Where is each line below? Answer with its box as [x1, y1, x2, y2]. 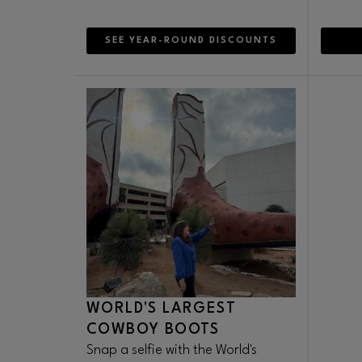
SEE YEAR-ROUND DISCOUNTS [105, 36, 277, 45]
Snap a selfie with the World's [86, 343, 257, 357]
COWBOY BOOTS [86, 322, 220, 337]
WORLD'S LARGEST [86, 301, 236, 316]
